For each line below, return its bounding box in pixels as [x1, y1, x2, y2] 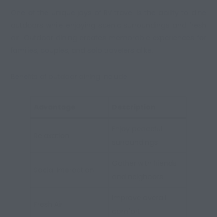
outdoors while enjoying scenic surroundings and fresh [11, 20, 206, 31]
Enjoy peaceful [112, 124, 163, 134]
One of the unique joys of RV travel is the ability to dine [11, 8, 206, 18]
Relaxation [34, 131, 70, 141]
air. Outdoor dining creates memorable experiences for [11, 33, 206, 43]
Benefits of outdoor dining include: [11, 72, 129, 82]
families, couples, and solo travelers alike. [11, 46, 154, 56]
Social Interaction [34, 165, 94, 175]
